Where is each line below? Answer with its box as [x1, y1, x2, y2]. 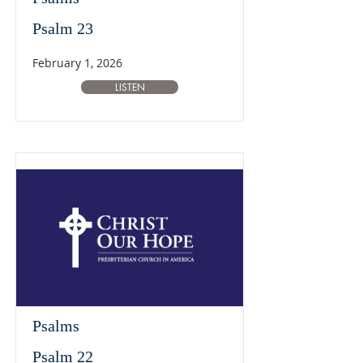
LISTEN [114, 80, 145, 94]
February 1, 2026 [32, 55, 122, 70]
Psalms [32, 317, 79, 335]
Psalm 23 [32, 19, 93, 37]
